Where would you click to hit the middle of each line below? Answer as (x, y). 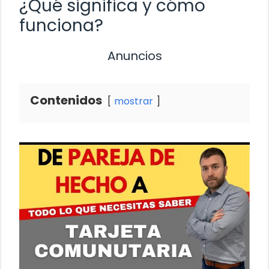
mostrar (134, 101)
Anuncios (134, 56)
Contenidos (66, 100)
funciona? (61, 25)
